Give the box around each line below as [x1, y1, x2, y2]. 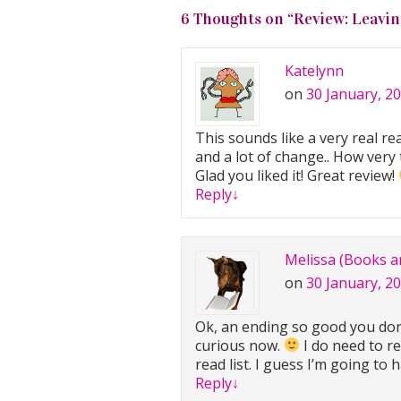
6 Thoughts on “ [181, 8, 294, 29]
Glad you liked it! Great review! [195, 165, 398, 185]
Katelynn [285, 60, 344, 81]
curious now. [195, 335, 284, 355]
